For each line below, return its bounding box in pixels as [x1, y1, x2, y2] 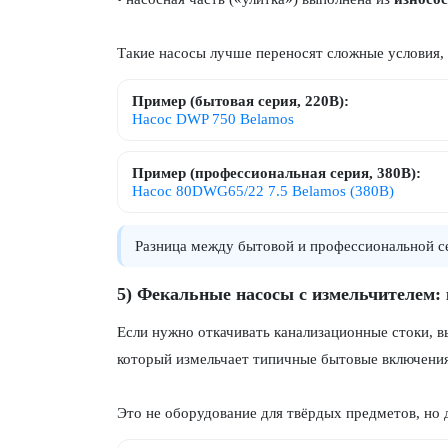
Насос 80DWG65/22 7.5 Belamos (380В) [132, 183, 394, 199]
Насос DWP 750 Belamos [132, 111, 294, 127]
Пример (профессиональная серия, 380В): [132, 165, 421, 181]
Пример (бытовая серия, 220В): [132, 93, 349, 109]
